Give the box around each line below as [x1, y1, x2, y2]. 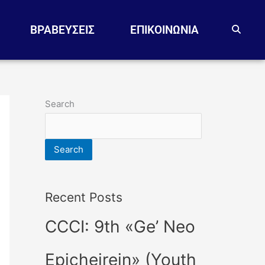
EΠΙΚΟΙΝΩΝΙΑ [130, 23, 199, 37]
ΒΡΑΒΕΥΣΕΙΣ [30, 23, 95, 37]
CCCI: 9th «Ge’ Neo [45, 216, 195, 237]
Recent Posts [45, 189, 122, 205]
